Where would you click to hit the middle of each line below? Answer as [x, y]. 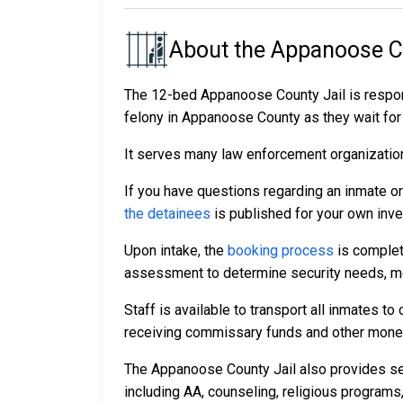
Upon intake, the [176, 251]
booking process [281, 251]
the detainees [167, 214]
